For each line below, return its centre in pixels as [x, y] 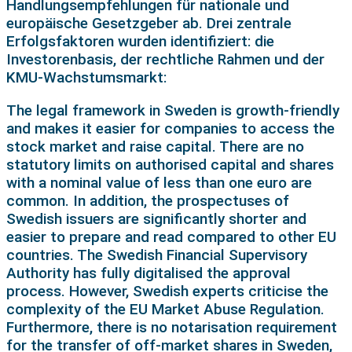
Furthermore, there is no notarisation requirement [172, 327]
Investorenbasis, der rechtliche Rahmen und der [165, 59]
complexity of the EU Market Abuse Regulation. [165, 309]
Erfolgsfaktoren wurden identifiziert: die [140, 41]
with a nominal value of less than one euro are [159, 182]
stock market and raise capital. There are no [155, 146]
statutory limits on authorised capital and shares [170, 164]
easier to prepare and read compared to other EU [171, 236]
